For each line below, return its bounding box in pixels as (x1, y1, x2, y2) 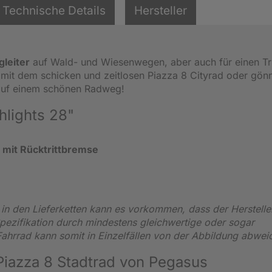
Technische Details (2, 3, 106, 18)
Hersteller (134, 3, 187, 18)
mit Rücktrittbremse (2, 143, 98, 155)
